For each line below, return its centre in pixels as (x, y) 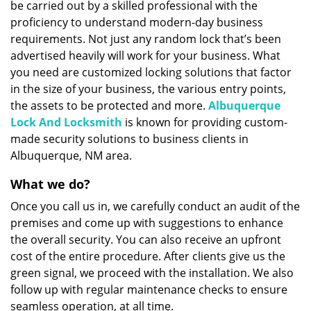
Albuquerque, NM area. (71, 155)
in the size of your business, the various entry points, (148, 89)
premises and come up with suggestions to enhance (147, 223)
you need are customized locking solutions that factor (151, 72)
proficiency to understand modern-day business (137, 22)
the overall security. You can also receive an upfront (146, 239)
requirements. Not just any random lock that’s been (146, 39)
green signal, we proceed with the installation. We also (152, 273)
